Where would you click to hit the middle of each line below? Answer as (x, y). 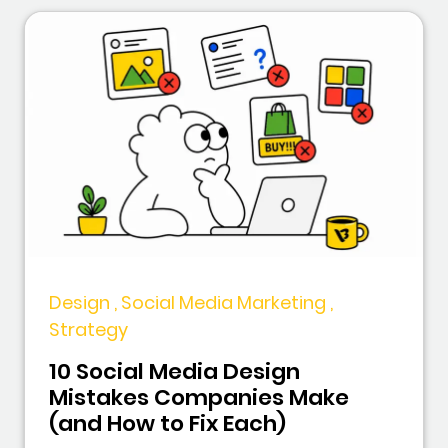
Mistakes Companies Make (199, 398)
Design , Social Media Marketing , (191, 303)
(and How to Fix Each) (167, 424)
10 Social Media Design (174, 372)
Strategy (88, 330)
